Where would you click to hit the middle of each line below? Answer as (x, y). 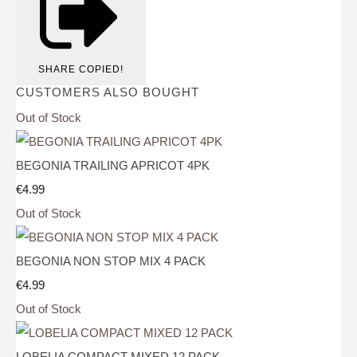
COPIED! (101, 70)
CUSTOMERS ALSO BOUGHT (108, 92)
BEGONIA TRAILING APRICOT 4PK (113, 165)
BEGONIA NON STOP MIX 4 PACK (111, 261)
